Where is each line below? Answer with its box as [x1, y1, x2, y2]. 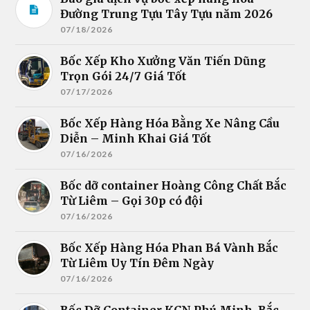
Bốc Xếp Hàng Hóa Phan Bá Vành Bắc [60, 240, 279, 255]
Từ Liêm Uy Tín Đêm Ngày [60, 255, 215, 270]
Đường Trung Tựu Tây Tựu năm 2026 [60, 6, 273, 21]
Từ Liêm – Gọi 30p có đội [60, 193, 203, 208]
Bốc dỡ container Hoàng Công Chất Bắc [60, 178, 287, 192]
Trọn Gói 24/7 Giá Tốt [60, 69, 187, 83]
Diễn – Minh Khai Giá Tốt [60, 131, 212, 145]
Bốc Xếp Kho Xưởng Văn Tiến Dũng [60, 53, 266, 68]
